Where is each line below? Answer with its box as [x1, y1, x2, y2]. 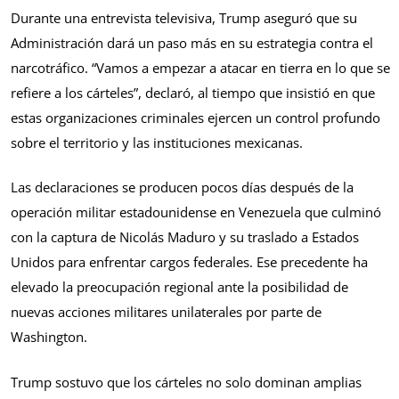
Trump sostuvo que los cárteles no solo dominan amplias [11, 372, 362, 391]
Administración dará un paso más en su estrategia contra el [11, 33, 373, 52]
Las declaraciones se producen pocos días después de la [11, 178, 354, 197]
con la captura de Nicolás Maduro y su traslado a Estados [11, 228, 359, 247]
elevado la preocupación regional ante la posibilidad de [11, 278, 348, 297]
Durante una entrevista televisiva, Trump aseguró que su [11, 8, 357, 27]
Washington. [11, 328, 87, 346]
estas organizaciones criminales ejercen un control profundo [11, 108, 380, 126]
